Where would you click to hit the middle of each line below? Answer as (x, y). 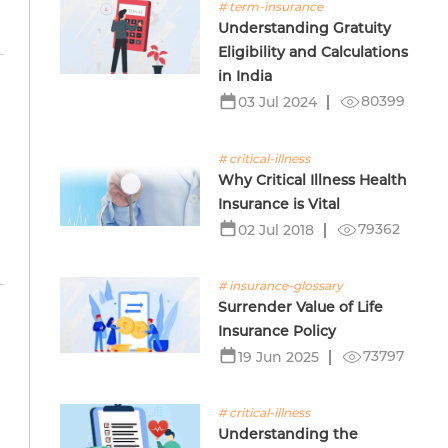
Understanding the (288, 434)
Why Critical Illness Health (313, 179)
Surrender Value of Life (301, 306)
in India (245, 76)
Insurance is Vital (279, 203)
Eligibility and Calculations (313, 52)
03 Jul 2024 (278, 102)
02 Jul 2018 (276, 229)
